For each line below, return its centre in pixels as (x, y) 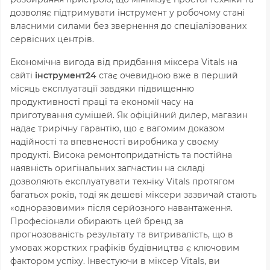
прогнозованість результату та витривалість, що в (122, 234)
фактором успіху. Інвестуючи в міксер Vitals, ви (115, 261)
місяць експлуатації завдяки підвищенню (102, 88)
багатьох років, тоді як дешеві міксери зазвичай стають (133, 194)
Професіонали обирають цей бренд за (97, 221)
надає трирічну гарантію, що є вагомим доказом (118, 128)
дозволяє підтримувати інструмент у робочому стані (127, 12)
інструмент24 (66, 75)
